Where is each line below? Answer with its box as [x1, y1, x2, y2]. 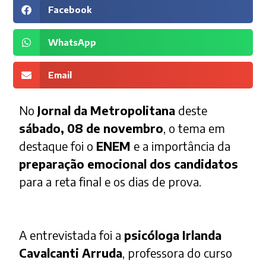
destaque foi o [19, 138, 97, 154]
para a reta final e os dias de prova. [19, 174, 202, 189]
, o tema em [163, 121, 226, 136]
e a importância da [131, 138, 231, 154]
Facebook [47, 4, 91, 15]
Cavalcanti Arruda [19, 245, 123, 261]
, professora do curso [122, 245, 233, 261]
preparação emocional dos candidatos [19, 156, 239, 172]
